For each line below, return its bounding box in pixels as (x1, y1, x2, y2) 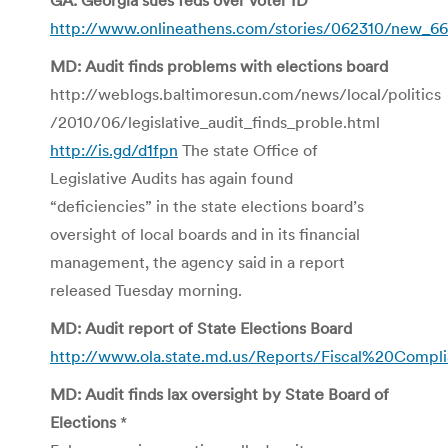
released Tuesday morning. (50, 279, 242, 300)
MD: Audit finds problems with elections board (50, 55, 388, 76)
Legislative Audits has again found (50, 167, 293, 188)
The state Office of (178, 139, 318, 160)
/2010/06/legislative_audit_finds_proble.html (50, 111, 380, 132)
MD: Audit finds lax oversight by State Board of (50, 383, 389, 404)
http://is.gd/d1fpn (50, 139, 178, 160)
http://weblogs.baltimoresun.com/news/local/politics (50, 83, 441, 104)
